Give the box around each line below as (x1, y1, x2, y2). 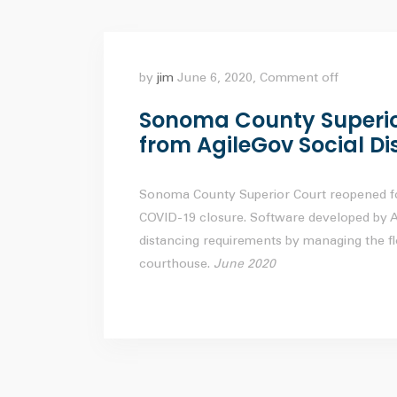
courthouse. (139, 259, 214, 271)
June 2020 (214, 259, 276, 271)
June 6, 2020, (177, 73, 256, 85)
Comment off (260, 73, 339, 85)
